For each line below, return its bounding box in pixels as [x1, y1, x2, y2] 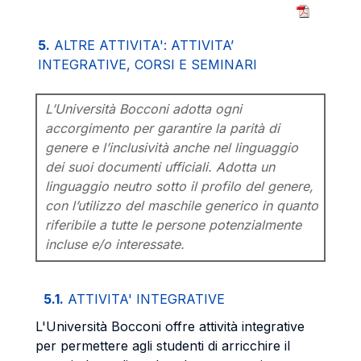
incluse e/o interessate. [45, 236, 185, 252]
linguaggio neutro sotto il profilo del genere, [45, 178, 313, 194]
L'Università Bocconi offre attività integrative [35, 318, 305, 334]
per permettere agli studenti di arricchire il [35, 338, 290, 354]
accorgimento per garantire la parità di [45, 120, 280, 136]
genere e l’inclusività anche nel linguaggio [45, 139, 298, 156]
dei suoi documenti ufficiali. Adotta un [45, 159, 275, 175]
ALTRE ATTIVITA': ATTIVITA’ [54, 37, 234, 53]
